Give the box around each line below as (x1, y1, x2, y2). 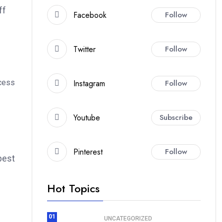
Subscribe (159, 111, 193, 123)
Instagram (73, 77, 105, 89)
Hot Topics (47, 180, 100, 196)
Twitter (73, 43, 96, 55)
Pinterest (73, 146, 103, 158)
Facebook (73, 9, 107, 21)
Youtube (73, 111, 100, 123)
